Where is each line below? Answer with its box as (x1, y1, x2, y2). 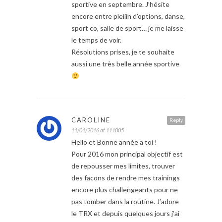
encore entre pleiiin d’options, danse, (71, 12, 185, 21)
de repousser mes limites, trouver (71, 162, 175, 170)
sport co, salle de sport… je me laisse (71, 24, 183, 33)
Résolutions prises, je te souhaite (71, 48, 174, 56)
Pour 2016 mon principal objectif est (71, 150, 183, 159)
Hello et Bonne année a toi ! (71, 138, 157, 147)
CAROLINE (71, 116, 111, 124)
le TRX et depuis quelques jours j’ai (71, 209, 179, 218)
